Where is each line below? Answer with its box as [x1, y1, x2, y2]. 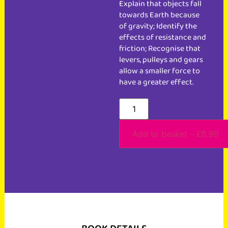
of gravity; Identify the [119, 20, 197, 33]
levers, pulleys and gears [119, 53, 203, 67]
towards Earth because [119, 9, 199, 22]
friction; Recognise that [119, 42, 201, 55]
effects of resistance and [119, 31, 206, 44]
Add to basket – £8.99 [132, 129, 219, 139]
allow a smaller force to [119, 65, 200, 78]
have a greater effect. [119, 76, 193, 89]
